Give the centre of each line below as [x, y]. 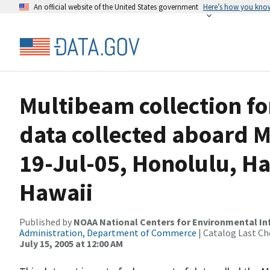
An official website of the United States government [116, 7]
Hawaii [56, 192]
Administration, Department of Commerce [108, 233]
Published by [46, 222]
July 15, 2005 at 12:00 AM [71, 243]
